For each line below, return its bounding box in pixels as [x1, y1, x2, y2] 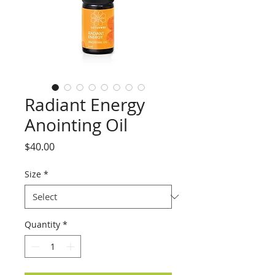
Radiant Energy [25, 93, 145, 117]
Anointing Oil [25, 114, 128, 137]
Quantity [25, 219, 60, 231]
